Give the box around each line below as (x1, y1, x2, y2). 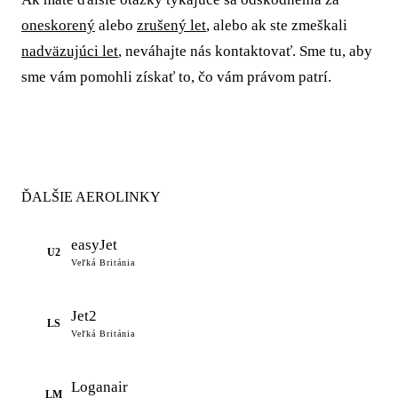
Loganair (71, 378, 128, 396)
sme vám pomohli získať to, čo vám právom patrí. (21, 68, 331, 85)
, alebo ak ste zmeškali (206, 16, 347, 34)
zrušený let (137, 16, 206, 34)
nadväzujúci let (21, 42, 118, 60)
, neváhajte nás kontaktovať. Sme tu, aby (118, 42, 372, 60)
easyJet (71, 236, 117, 254)
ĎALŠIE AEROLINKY (21, 188, 161, 204)
